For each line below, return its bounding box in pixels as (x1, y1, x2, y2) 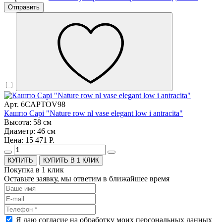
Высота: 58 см (4, 118, 52, 127)
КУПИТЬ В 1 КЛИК (43, 157, 99, 165)
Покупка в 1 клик (4, 166, 64, 174)
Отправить (8, 3, 40, 11)
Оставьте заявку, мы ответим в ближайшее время (4, 174, 169, 183)
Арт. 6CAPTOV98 (4, 100, 65, 109)
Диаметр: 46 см (4, 127, 55, 136)
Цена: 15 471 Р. (4, 136, 55, 145)
